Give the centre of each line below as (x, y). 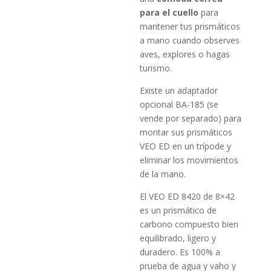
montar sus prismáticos (186, 132)
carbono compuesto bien (189, 224)
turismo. (156, 68)
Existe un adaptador (179, 90)
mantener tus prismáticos (190, 26)
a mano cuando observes (190, 40)
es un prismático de (178, 210)
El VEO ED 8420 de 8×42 (188, 196)
